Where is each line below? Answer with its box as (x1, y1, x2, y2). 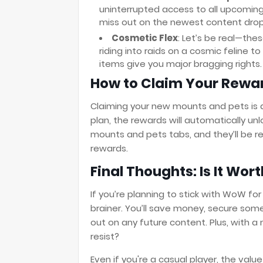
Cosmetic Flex (112, 32, 178, 44)
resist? (90, 230, 119, 242)
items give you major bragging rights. (99, 58, 262, 70)
